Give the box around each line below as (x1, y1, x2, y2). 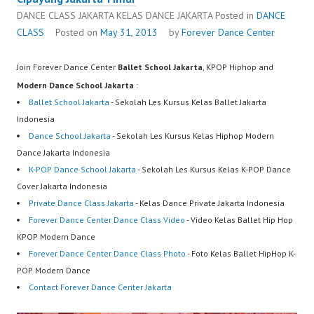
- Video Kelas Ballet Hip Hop (185, 214, 293, 226)
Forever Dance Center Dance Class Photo (29, 248, 186, 259)
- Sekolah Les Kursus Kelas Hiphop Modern (111, 130, 274, 142)
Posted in (215, 9, 257, 22)
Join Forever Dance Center (17, 62, 118, 73)
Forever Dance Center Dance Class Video (29, 214, 185, 226)
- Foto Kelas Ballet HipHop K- (186, 248, 296, 259)
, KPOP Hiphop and (203, 62, 273, 73)
